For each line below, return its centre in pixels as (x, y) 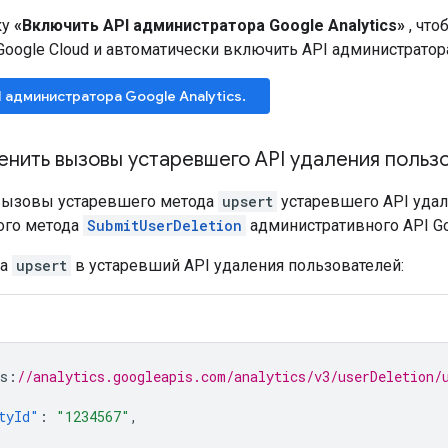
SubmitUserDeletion (164, 225)
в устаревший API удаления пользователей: (237, 265)
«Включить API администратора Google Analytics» (209, 25)
